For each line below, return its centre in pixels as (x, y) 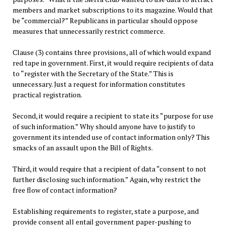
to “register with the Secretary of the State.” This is (93, 74)
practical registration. (47, 95)
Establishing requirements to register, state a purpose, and (105, 211)
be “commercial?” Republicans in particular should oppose (105, 21)
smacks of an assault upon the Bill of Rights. (82, 148)
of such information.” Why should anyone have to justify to (104, 127)
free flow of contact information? (65, 190)
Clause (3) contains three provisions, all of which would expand (111, 52)
